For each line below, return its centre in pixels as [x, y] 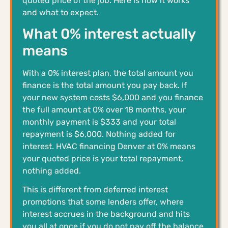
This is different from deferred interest [95, 189]
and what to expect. [61, 12]
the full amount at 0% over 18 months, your [104, 109]
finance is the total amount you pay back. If [105, 85]
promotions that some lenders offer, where [103, 202]
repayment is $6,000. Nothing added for [99, 134]
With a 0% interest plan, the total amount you [108, 73]
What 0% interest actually [109, 34]
